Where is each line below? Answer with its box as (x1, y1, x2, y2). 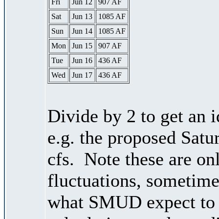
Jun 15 (72, 41, 92, 50)
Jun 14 (72, 26, 92, 35)
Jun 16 (72, 56, 92, 65)
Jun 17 (72, 70, 92, 79)
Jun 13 (72, 12, 92, 21)
